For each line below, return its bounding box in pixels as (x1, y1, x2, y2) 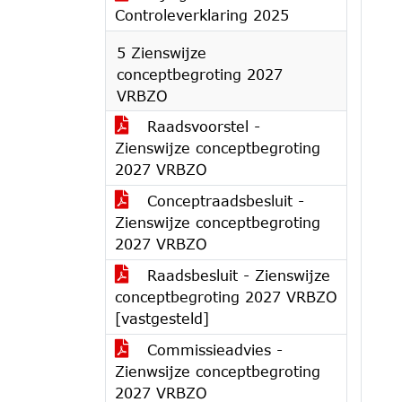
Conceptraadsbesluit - (142, 192, 304, 209)
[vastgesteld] (115, 310, 209, 327)
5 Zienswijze (117, 44, 206, 61)
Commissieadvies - (142, 341, 283, 358)
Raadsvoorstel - (142, 118, 260, 135)
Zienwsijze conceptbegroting (115, 363, 320, 380)
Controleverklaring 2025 (115, 6, 289, 23)
